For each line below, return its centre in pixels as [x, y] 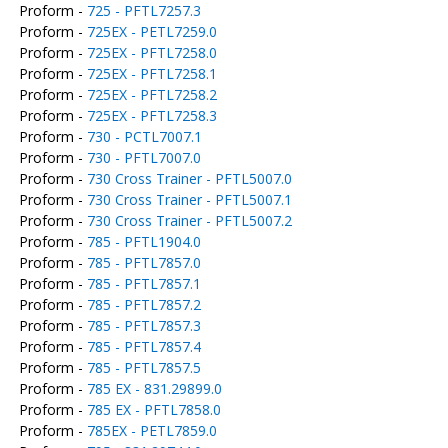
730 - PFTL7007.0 [143, 157]
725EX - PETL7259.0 [151, 31]
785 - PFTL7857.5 [143, 367]
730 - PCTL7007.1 [144, 136]
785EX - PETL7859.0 [151, 430]
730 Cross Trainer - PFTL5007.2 [189, 220]
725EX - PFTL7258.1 [151, 73]
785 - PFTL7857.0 [143, 262]
